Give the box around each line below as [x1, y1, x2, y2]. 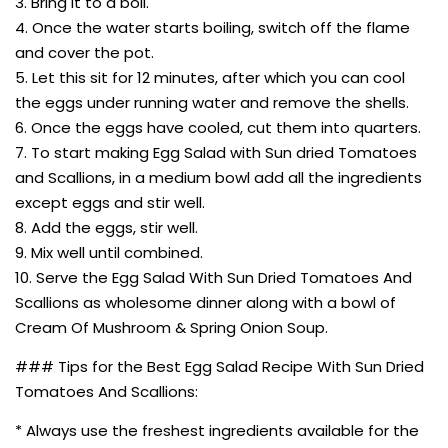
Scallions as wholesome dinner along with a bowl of [15, 291, 396, 313]
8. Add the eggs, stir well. [15, 216, 198, 238]
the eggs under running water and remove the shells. [15, 91, 409, 113]
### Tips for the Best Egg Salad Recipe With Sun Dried [15, 355, 424, 377]
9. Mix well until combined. [15, 241, 203, 263]
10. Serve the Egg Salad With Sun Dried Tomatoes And [15, 266, 412, 288]
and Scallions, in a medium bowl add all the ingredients [15, 166, 422, 188]
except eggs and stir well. [15, 191, 205, 213]
